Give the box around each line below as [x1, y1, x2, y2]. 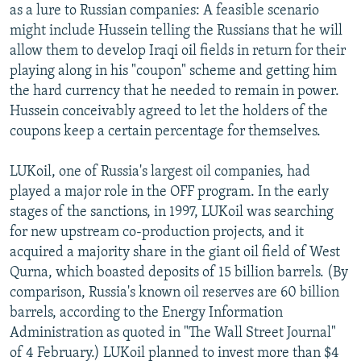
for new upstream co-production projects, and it [10, 224, 304, 240]
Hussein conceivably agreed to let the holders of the [10, 103, 328, 119]
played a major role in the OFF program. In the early [10, 184, 329, 200]
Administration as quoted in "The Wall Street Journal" [10, 325, 336, 341]
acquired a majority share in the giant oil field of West [10, 244, 340, 260]
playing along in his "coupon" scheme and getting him [10, 63, 337, 79]
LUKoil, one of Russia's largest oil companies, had [10, 164, 310, 180]
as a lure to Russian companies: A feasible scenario [10, 2, 319, 19]
